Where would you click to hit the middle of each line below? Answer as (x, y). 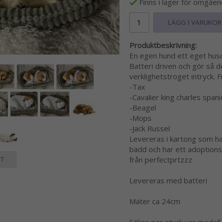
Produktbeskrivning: (163, 45)
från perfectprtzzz (161, 160)
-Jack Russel (149, 129)
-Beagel (142, 108)
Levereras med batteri (168, 181)
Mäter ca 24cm (155, 201)
